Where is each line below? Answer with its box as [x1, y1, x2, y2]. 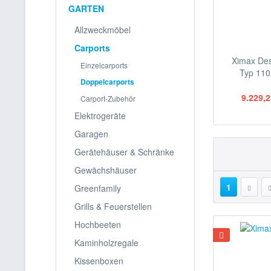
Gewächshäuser [74, 164, 137, 176]
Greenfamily [74, 182, 121, 194]
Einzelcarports [80, 60, 128, 70]
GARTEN [68, 2, 104, 15]
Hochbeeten [74, 218, 121, 230]
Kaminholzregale [74, 237, 139, 249]
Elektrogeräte [74, 109, 126, 122]
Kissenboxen [74, 255, 123, 267]
